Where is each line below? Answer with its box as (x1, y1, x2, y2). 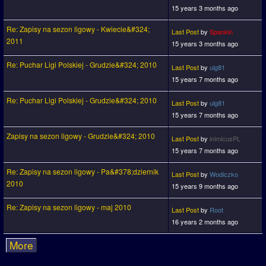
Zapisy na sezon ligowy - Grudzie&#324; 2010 (7, 131, 155, 141)
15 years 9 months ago (172, 181, 238, 191)
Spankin (210, 27, 233, 37)
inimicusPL (210, 134, 240, 144)
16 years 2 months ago (172, 217, 238, 227)
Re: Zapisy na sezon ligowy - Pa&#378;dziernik (7, 166, 159, 177)
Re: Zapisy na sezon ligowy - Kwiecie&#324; (7, 24, 150, 34)
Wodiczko (210, 169, 238, 179)
